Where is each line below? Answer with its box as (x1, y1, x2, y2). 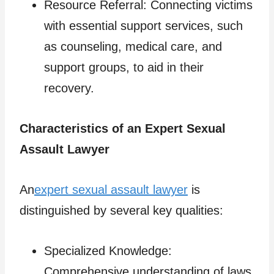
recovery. (44, 81, 94, 95)
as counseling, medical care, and (44, 39, 222, 53)
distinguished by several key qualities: (20, 203, 223, 217)
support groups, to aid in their (44, 60, 204, 74)
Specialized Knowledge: (44, 243, 172, 257)
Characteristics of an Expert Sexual (20, 121, 226, 135)
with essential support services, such (44, 18, 243, 32)
